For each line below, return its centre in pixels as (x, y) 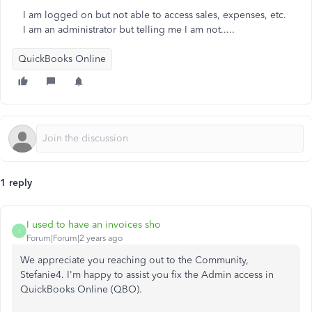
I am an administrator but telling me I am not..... (129, 30)
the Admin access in (228, 275)
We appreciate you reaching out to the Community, (134, 260)
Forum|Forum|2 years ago (75, 238)
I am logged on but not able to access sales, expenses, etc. (155, 15)
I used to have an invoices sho (94, 225)
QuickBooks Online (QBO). (81, 289)
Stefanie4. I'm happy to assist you (96, 275)
